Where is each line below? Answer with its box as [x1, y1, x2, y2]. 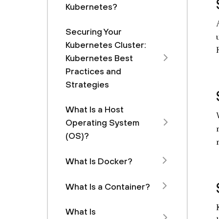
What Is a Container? [66, 181, 150, 192]
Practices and [66, 66, 121, 76]
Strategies [66, 79, 109, 89]
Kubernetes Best [66, 53, 133, 63]
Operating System [66, 117, 139, 128]
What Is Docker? [66, 155, 132, 166]
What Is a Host [66, 104, 124, 114]
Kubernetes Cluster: [66, 40, 146, 50]
